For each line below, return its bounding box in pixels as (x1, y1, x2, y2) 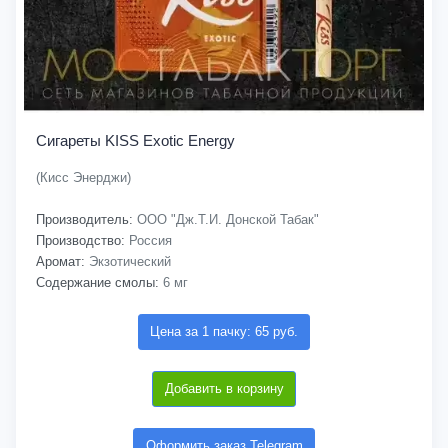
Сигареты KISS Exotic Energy (36, 132, 235, 149)
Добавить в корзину (164, 381, 284, 396)
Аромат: (36, 254, 85, 269)
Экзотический (85, 254, 171, 269)
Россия (125, 233, 172, 248)
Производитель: (36, 212, 133, 227)
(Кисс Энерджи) (36, 170, 131, 185)
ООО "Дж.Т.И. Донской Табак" (133, 212, 319, 227)
